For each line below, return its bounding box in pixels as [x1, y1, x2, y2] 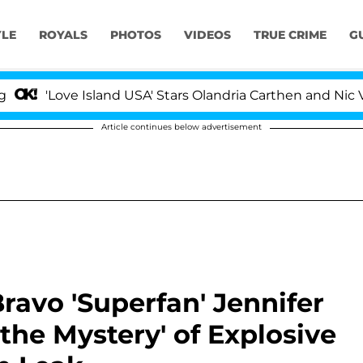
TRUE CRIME [253, 28, 327, 43]
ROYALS [38, 28, 88, 43]
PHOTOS [109, 28, 161, 43]
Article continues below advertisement [101, 122, 262, 132]
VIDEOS [183, 28, 231, 43]
